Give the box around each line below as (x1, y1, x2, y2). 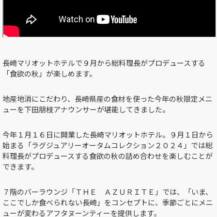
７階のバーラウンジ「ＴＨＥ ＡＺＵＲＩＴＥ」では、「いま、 (2, 186, 213, 197)
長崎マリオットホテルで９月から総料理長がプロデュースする (2, 58, 205, 68)
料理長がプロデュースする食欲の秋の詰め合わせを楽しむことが (2, 151, 213, 161)
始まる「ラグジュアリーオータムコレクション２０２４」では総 (2, 140, 213, 151)
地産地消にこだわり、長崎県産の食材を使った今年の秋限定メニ (2, 93, 213, 104)
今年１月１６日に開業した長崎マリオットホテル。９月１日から (2, 129, 213, 140)
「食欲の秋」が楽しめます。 (2, 68, 96, 79)
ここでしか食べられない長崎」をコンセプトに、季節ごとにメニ (2, 197, 213, 208)
